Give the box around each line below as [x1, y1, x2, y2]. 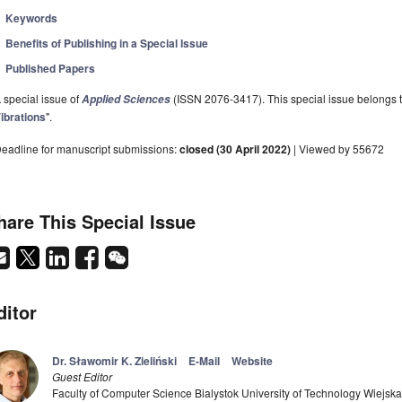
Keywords [5, 10, 58, 27]
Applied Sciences [82, 92, 170, 108]
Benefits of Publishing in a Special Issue [5, 35, 209, 52]
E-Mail [188, 353, 220, 370]
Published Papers [5, 60, 96, 77]
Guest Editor [52, 369, 112, 385]
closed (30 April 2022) [179, 141, 291, 158]
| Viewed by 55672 [291, 141, 384, 157]
